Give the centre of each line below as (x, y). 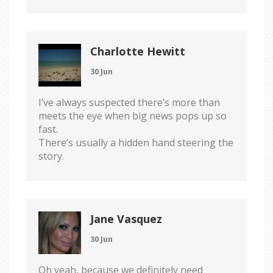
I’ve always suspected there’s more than (129, 102)
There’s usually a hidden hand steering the (136, 142)
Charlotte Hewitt (138, 51)
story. (51, 156)
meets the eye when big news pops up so (133, 115)
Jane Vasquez (126, 218)
